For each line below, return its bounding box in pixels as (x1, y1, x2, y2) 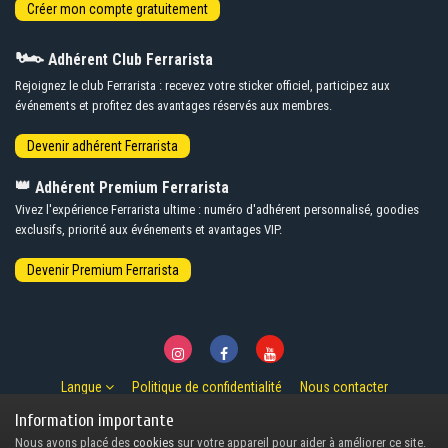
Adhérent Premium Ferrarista (31, 178, 229, 197)
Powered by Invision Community (147, 423, 301, 438)
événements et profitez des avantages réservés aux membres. (15, 97, 332, 113)
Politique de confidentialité (131, 379, 282, 396)
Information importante (15, 411, 174, 430)
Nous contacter (299, 379, 388, 396)
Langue (60, 379, 105, 396)
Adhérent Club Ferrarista (44, 50, 213, 69)
